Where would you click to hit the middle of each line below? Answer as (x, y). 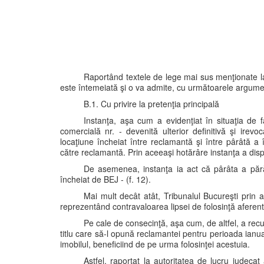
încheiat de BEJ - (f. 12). (105, 179)
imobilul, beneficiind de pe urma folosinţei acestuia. (155, 244)
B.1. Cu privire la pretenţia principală (151, 104)
